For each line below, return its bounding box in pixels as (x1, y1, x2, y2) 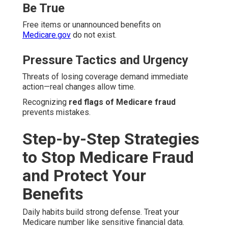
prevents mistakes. (22, 107, 91, 118)
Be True (22, 1, 65, 16)
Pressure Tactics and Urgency (22, 53, 188, 68)
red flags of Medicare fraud (69, 97, 176, 107)
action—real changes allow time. (22, 82, 135, 92)
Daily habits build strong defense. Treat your (22, 207, 179, 217)
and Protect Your (22, 166, 146, 186)
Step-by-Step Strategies (22, 129, 199, 149)
